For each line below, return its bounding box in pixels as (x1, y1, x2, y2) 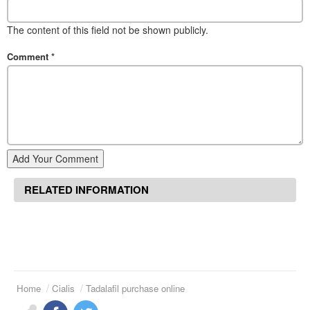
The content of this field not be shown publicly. (7, 23, 208, 37)
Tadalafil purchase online (86, 281, 185, 295)
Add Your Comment (12, 151, 98, 165)
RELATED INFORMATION (24, 181, 149, 197)
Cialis (52, 281, 75, 295)
